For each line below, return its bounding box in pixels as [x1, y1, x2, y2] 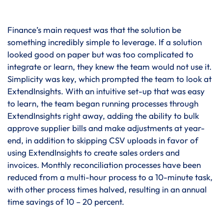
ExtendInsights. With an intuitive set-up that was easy [7, 85, 205, 96]
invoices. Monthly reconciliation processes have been [7, 159, 201, 170]
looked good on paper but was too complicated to [7, 49, 193, 59]
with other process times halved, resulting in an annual [7, 184, 207, 194]
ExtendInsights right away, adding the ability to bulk [7, 110, 199, 121]
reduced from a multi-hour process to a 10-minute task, [7, 171, 213, 182]
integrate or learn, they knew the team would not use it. [7, 61, 212, 72]
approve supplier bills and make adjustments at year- [7, 122, 205, 133]
